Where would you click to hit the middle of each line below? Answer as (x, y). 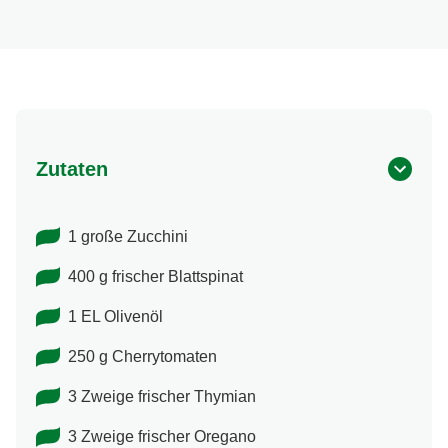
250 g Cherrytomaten (142, 357)
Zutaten (72, 169)
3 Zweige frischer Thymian (162, 397)
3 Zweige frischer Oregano (162, 437)
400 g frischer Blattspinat (155, 277)
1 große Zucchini (128, 237)
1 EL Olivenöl (115, 317)
